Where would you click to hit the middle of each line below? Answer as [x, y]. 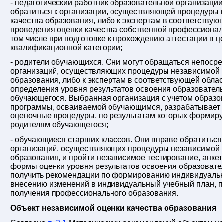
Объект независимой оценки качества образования [113, 208]
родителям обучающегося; [59, 125]
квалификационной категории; [66, 47]
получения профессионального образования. [94, 193]
